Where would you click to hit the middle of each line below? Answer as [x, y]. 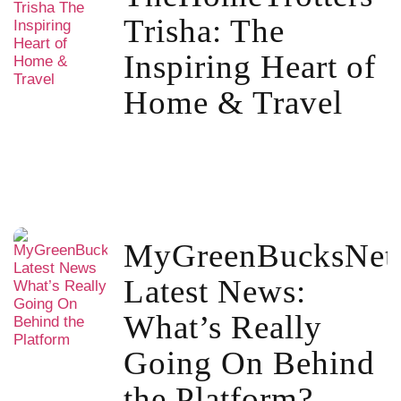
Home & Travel [233, 102]
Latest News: [214, 291]
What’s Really [222, 327]
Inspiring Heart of [249, 66]
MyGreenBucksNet [259, 255]
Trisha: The [204, 30]
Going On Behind [249, 363]
